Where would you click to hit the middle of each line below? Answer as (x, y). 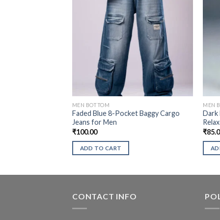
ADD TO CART (101, 148)
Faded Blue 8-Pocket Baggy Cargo (126, 113)
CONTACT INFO (105, 196)
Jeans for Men (94, 122)
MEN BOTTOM (91, 105)
